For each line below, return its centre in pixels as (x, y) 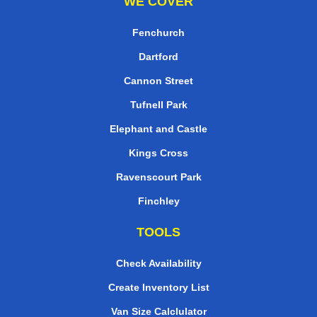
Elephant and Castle (158, 129)
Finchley (158, 201)
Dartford (158, 57)
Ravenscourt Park (158, 177)
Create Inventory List (158, 288)
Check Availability (158, 264)
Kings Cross (158, 153)
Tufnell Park (158, 105)
